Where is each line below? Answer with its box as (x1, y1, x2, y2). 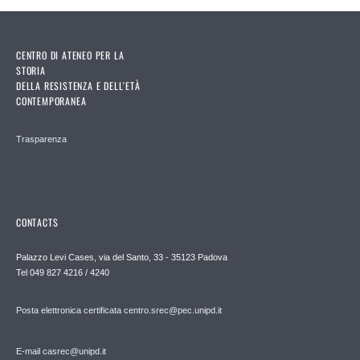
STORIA (16, 63, 46, 77)
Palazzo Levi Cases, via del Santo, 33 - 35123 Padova (16, 252, 227, 262)
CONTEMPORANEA (16, 93, 87, 108)
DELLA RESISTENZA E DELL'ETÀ (16, 78, 141, 92)
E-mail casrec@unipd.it (16, 346, 106, 356)
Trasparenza (16, 133, 67, 144)
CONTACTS (16, 215, 59, 229)
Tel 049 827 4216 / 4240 (16, 267, 109, 277)
